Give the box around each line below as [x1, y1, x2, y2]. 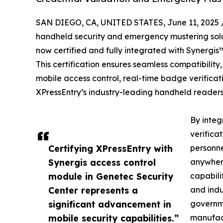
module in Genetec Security [48, 170, 173, 182]
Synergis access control [48, 156, 156, 168]
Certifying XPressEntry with [48, 142, 173, 154]
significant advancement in [48, 198, 171, 210]
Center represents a [48, 184, 138, 196]
